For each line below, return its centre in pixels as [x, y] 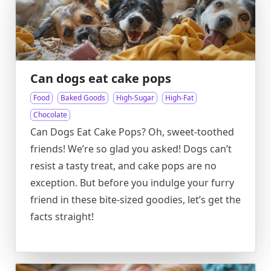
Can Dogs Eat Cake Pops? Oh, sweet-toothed [132, 132]
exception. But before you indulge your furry [132, 183]
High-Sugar [135, 98]
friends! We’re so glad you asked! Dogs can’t [131, 149]
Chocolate [50, 115]
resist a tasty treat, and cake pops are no [123, 166]
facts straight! [62, 217]
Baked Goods [83, 98]
